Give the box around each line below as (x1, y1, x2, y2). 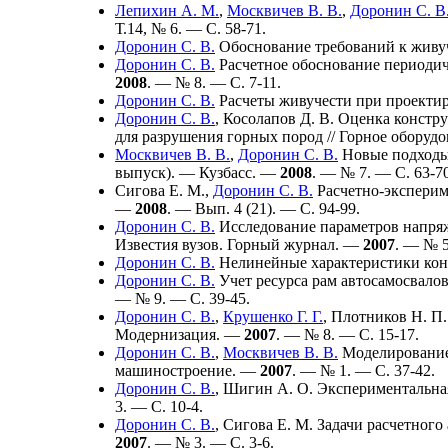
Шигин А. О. (223, 379, 313, 397)
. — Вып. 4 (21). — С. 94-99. (167, 199, 360, 217)
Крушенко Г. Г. (223, 307, 323, 325)
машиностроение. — (115, 361, 260, 379)
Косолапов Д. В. (223, 109, 334, 127)
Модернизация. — (115, 325, 244, 343)
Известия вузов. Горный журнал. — (115, 235, 363, 253)
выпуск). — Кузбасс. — (115, 163, 280, 181)
